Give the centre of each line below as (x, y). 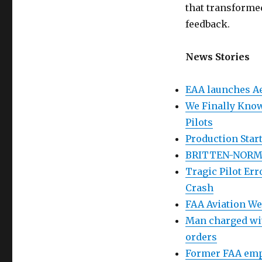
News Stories (217, 57)
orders (201, 237)
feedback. (207, 24)
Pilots (199, 123)
